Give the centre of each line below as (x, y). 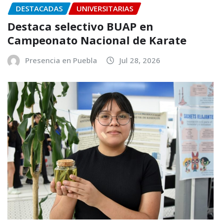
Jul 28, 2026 (140, 60)
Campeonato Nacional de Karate (97, 40)
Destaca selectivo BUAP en (80, 26)
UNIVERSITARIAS (105, 8)
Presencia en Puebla (61, 60)
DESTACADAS (39, 8)
